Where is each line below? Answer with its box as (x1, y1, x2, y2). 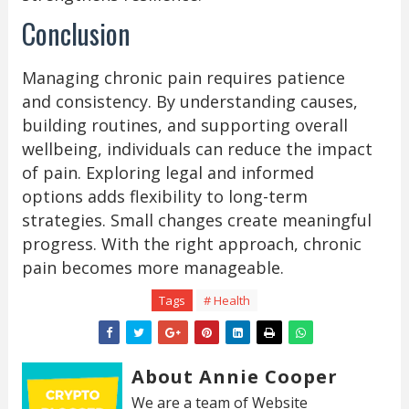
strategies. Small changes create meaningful (21, 208, 372, 231)
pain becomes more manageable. (21, 256, 284, 278)
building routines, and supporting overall (21, 113, 348, 136)
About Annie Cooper (131, 363, 338, 389)
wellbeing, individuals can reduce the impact (21, 137, 372, 160)
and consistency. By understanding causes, (21, 89, 358, 112)
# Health (203, 291, 250, 309)
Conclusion (21, 12, 131, 54)
